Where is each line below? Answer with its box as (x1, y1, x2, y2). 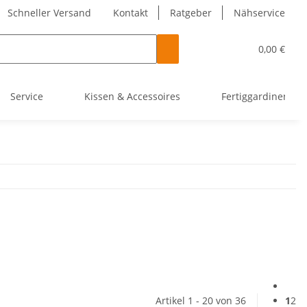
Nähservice (234, 6, 285, 19)
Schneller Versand (5, 6, 91, 19)
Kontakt (113, 6, 148, 19)
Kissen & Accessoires (84, 90, 180, 103)
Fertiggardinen (221, 90, 289, 103)
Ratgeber (170, 6, 212, 19)
